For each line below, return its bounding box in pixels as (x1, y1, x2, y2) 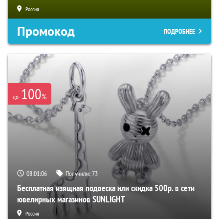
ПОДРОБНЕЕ (164, 27, 195, 36)
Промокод (17, 23, 75, 40)
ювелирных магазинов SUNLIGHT (17, 194, 125, 205)
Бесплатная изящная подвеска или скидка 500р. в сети (17, 182, 195, 194)
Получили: (66, 169, 92, 178)
